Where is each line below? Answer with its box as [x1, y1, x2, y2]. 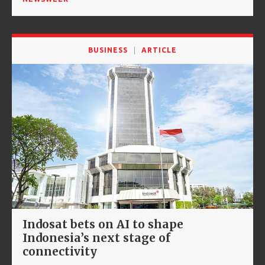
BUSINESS [88, 46, 128, 54]
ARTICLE [141, 46, 177, 54]
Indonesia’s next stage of [22, 230, 170, 245]
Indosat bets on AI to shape [22, 216, 183, 231]
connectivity [22, 244, 97, 258]
